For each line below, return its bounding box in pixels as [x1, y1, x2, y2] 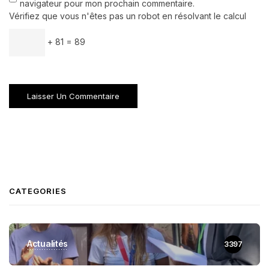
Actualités [27, 238, 68, 249]
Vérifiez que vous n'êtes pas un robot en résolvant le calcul [9, 10, 246, 21]
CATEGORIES [9, 186, 67, 196]
